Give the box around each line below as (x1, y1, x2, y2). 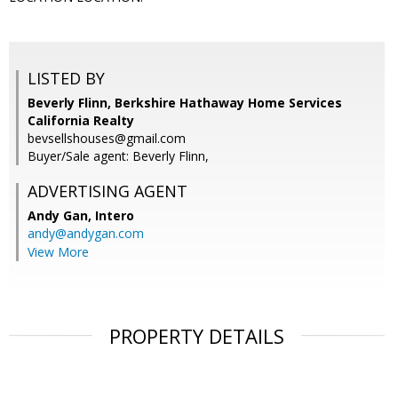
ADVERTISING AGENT (28, 180, 187, 203)
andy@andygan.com (28, 225, 144, 243)
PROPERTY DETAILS (109, 322, 284, 350)
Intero (95, 207, 134, 225)
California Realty (28, 112, 134, 130)
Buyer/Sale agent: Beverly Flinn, (28, 147, 209, 165)
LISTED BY (28, 68, 105, 90)
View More (28, 243, 89, 261)
